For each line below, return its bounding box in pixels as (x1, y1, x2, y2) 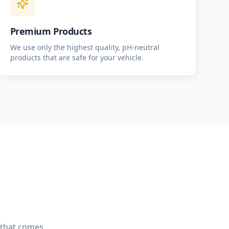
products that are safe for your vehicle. (10, 53, 144, 62)
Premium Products (10, 25, 92, 37)
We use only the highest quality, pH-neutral (10, 42, 159, 52)
